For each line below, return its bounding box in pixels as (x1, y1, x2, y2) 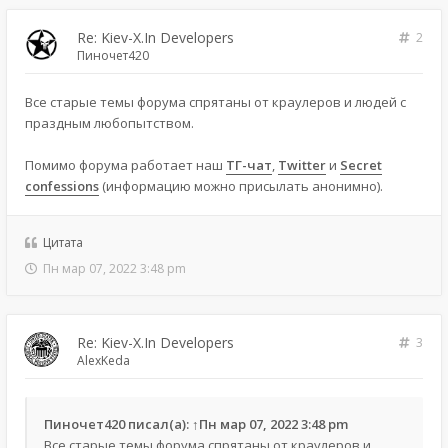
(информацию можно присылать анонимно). (99, 176, 383, 195)
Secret (340, 155, 382, 174)
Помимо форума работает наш (25, 155, 226, 174)
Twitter (278, 155, 326, 174)
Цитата (43, 233, 83, 251)
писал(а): (125, 414, 192, 433)
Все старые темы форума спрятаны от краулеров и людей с (25, 92, 406, 111)
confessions (25, 176, 99, 195)
